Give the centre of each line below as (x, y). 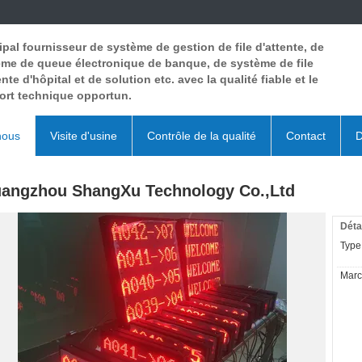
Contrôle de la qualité (202, 136)
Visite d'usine (84, 136)
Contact (306, 136)
